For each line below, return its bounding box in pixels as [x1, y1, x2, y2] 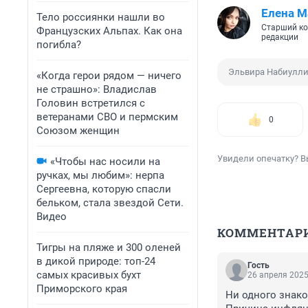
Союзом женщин [36, 124, 120, 137]
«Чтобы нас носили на [50, 155, 160, 168]
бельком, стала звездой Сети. [36, 197, 184, 209]
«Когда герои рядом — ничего [36, 69, 181, 82]
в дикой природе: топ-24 [36, 255, 155, 267]
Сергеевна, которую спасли [36, 183, 171, 195]
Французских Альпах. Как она [36, 25, 182, 37]
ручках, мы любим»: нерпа [36, 169, 164, 181]
